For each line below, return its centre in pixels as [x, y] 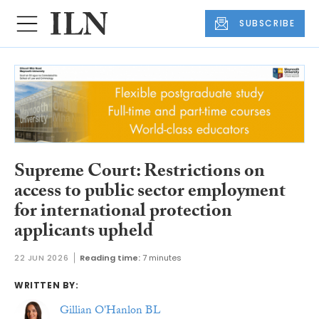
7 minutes [162, 258]
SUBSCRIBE [267, 23]
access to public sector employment [150, 193]
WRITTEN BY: [47, 286]
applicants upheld [84, 232]
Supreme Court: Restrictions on [140, 173]
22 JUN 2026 [42, 258]
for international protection [123, 213]
